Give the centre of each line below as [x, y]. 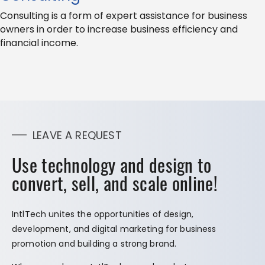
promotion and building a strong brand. [94, 244]
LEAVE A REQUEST [77, 135]
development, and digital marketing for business [114, 229]
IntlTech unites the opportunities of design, [103, 214]
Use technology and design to [112, 165]
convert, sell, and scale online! [114, 183]
